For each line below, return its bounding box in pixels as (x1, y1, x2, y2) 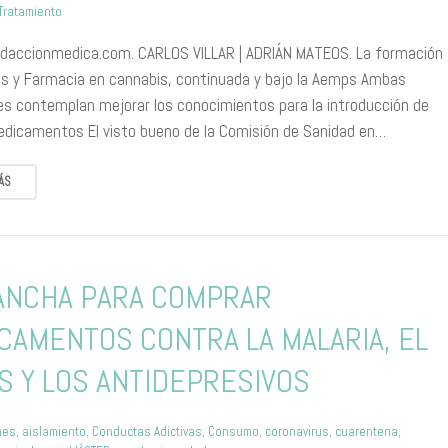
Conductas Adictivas (92, 423, 203, 440)
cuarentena (335, 423, 399, 440)
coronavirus (265, 423, 330, 440)
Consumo (208, 423, 260, 440)
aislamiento (22, 423, 87, 440)
